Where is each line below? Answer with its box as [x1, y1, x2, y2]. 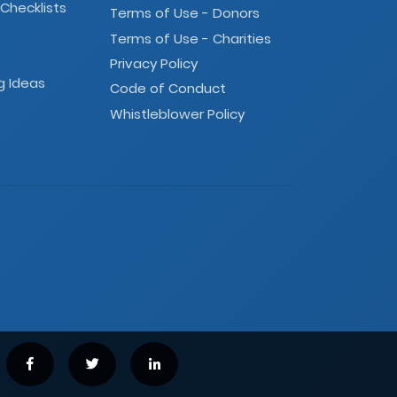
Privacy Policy [109, 54, 198, 74]
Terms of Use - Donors [109, 4, 260, 23]
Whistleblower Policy [109, 104, 245, 123]
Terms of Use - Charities [109, 28, 271, 48]
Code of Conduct [109, 79, 226, 98]
